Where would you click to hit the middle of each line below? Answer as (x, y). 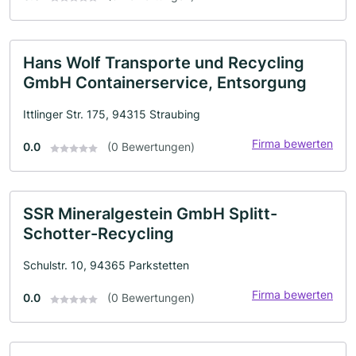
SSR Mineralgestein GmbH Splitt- (150, 214)
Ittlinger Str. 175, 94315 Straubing (112, 114)
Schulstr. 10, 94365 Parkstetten (106, 265)
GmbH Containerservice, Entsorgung (165, 83)
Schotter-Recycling (99, 234)
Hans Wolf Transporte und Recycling (164, 63)
